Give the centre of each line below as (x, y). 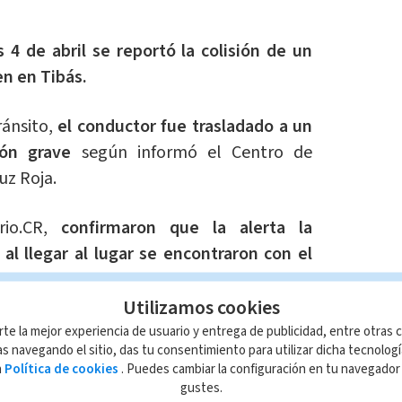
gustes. (201, 387)
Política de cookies (61, 368)
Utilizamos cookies (201, 307)
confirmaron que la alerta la (187, 228)
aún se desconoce (239, 330)
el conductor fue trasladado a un (185, 127)
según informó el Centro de (192, 153)
